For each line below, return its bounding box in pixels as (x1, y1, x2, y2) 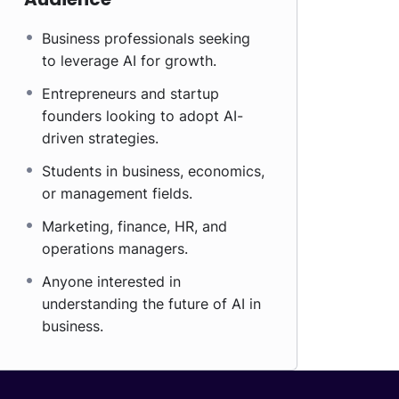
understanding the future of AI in (42, 295, 261, 313)
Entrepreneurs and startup (42, 85, 219, 102)
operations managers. (42, 240, 188, 257)
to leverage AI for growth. (42, 52, 216, 69)
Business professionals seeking (42, 29, 250, 47)
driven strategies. (42, 129, 159, 147)
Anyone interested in (42, 273, 181, 290)
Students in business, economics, (42, 162, 265, 180)
